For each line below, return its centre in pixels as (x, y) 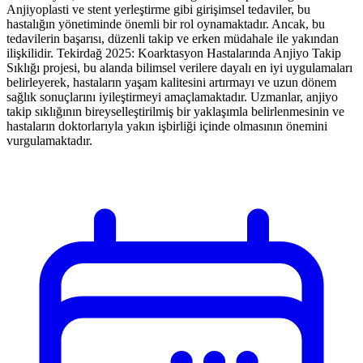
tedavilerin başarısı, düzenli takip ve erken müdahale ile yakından (173, 38)
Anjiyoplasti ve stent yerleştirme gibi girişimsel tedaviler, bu (158, 9)
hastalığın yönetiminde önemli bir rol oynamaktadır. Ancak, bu (166, 23)
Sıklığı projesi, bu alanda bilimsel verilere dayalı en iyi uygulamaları (179, 67)
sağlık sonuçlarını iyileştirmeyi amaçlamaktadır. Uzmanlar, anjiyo (172, 96)
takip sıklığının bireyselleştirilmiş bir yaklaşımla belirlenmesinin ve (175, 111)
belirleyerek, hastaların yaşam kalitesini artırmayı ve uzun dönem (171, 82)
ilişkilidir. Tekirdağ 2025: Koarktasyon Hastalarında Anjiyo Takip (174, 53)
